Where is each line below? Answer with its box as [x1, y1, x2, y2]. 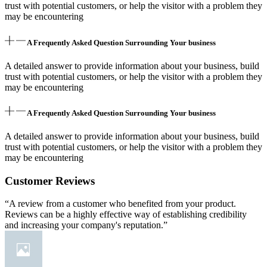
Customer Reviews [5, 174, 95, 187]
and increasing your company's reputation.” [5, 220, 167, 231]
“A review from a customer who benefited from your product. [5, 198, 236, 209]
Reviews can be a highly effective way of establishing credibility [5, 209, 247, 220]
